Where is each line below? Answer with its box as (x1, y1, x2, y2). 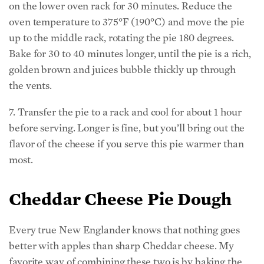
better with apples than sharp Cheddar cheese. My (9, 239, 235, 252)
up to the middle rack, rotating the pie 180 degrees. (9, 31, 234, 44)
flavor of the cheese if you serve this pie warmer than (9, 137, 244, 150)
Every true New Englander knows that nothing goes (9, 223, 240, 236)
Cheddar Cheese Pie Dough (9, 188, 232, 210)
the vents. (9, 79, 52, 92)
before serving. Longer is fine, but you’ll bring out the (9, 121, 245, 134)
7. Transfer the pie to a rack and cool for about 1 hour (9, 105, 242, 118)
